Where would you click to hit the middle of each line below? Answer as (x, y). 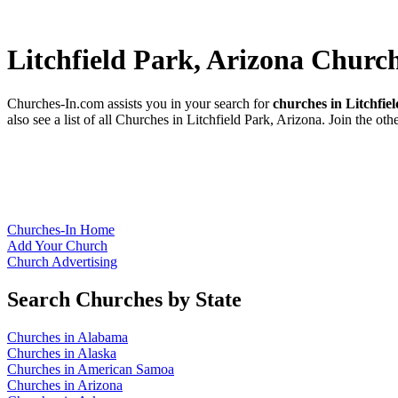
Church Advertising (62, 261)
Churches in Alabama (68, 337)
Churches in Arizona (65, 385)
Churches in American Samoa (91, 369)
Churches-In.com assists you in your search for (140, 103)
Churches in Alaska (62, 353)
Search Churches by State (124, 299)
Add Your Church (57, 245)
